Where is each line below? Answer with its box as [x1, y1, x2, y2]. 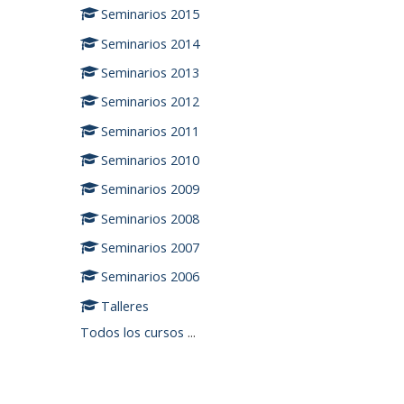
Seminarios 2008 [101, 209, 200, 227]
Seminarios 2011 [101, 122, 200, 140]
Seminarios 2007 [101, 239, 200, 257]
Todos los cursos [79, 323, 184, 341]
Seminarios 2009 [101, 180, 200, 198]
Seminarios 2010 [101, 151, 200, 170]
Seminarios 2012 [101, 93, 200, 111]
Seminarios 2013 [101, 64, 200, 82]
